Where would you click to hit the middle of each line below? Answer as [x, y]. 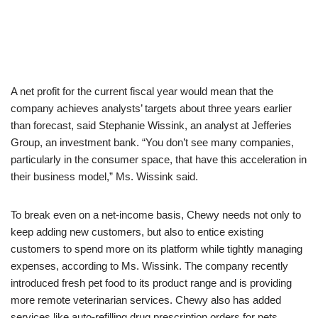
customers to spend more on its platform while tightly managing [157, 248]
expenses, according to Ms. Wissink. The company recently [149, 265]
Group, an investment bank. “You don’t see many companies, [152, 142]
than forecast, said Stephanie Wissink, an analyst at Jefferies [151, 125]
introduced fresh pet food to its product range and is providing [151, 283]
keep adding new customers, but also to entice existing [137, 231]
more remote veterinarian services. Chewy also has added [146, 300]
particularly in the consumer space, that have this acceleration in [159, 159]
